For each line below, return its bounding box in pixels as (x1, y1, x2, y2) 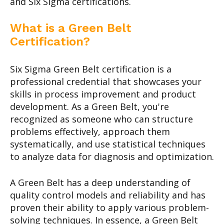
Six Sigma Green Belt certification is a (10, 63, 171, 75)
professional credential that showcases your (10, 75, 201, 88)
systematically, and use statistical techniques (10, 138, 205, 150)
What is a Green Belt (10, 21, 131, 35)
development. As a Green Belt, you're (10, 100, 169, 113)
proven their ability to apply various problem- (10, 201, 209, 214)
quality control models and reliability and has (10, 189, 205, 201)
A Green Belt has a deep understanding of (10, 176, 190, 189)
